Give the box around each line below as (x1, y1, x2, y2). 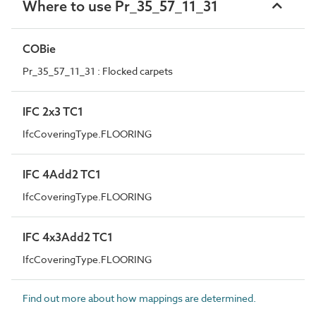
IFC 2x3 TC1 (23, 104, 83, 119)
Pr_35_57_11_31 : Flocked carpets (23, 63, 173, 78)
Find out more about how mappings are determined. (23, 291, 256, 305)
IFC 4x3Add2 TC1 (23, 229, 113, 244)
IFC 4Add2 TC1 (23, 166, 101, 181)
